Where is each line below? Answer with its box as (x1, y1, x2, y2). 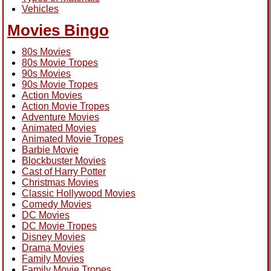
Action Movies (22, 90, 82, 100)
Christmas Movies (22, 177, 99, 188)
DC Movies (22, 209, 70, 220)
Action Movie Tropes (22, 100, 109, 111)
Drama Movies (22, 242, 84, 253)
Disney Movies (22, 231, 85, 242)
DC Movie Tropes (22, 220, 97, 231)
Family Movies (22, 253, 84, 264)
